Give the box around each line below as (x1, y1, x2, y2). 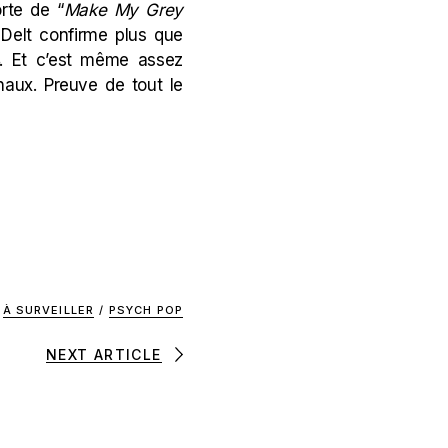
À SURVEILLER (2, 303, 94, 317)
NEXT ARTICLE (45, 345, 162, 363)
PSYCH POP (109, 303, 183, 317)
